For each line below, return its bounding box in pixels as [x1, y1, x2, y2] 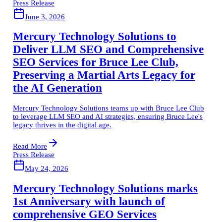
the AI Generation [12, 82, 102, 95]
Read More [12, 142, 47, 150]
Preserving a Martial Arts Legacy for [12, 69, 195, 82]
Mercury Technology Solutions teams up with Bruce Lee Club [12, 104, 204, 112]
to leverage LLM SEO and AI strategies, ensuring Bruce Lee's [12, 112, 203, 120]
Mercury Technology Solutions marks [12, 182, 198, 195]
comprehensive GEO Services [12, 208, 157, 221]
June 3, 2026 [24, 12, 65, 21]
